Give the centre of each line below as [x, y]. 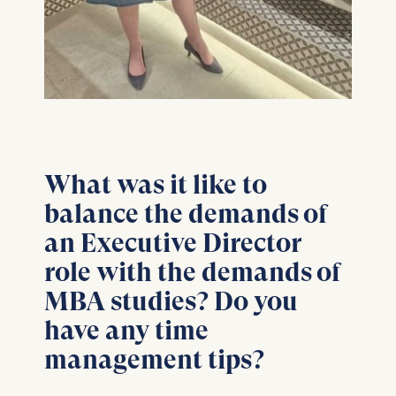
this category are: [164, 35]
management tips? [154, 359]
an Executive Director [172, 242]
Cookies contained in [192, 15]
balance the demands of [185, 213]
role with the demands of [192, 271]
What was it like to [155, 184]
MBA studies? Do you [171, 301]
